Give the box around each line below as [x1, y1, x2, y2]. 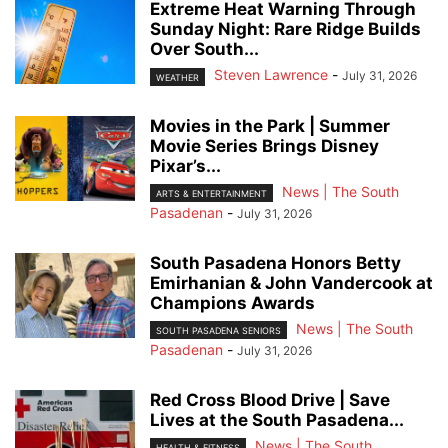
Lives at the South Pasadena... [150, 409, 404, 430]
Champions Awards [150, 292, 315, 313]
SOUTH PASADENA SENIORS [156, 324, 281, 336]
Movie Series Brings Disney [150, 135, 379, 156]
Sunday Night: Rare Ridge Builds [150, 19, 421, 40]
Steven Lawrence [214, 66, 328, 84]
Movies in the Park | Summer [150, 115, 390, 136]
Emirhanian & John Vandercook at [150, 272, 433, 293]
